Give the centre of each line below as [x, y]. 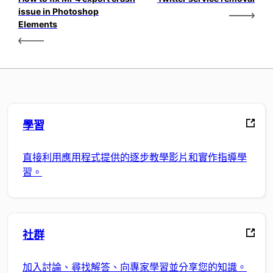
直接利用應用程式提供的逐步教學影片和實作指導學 [135, 157]
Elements [38, 24]
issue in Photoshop [58, 12]
